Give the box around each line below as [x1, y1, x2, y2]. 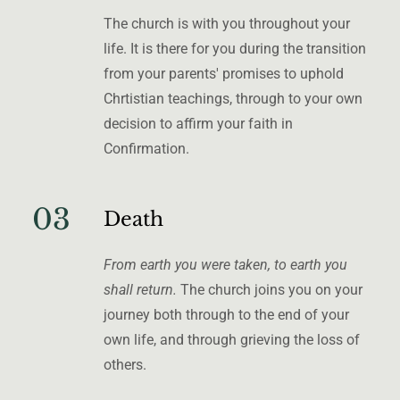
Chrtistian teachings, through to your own [104, 89, 362, 107]
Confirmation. [104, 139, 193, 157]
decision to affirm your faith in [104, 114, 293, 132]
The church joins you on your [180, 280, 362, 298]
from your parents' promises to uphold [104, 64, 344, 82]
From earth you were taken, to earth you [104, 255, 347, 273]
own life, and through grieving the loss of [104, 330, 360, 348]
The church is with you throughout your [104, 14, 350, 32]
